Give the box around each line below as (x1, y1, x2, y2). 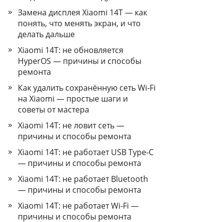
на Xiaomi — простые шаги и (18, 93, 128, 104)
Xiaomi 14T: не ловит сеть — (18, 120, 124, 131)
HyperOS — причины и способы (18, 55, 141, 66)
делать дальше (18, 29, 75, 40)
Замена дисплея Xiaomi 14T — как (18, 7, 147, 18)
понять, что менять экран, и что (18, 18, 141, 29)
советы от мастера (18, 104, 89, 115)
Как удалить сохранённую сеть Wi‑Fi (18, 82, 156, 93)
